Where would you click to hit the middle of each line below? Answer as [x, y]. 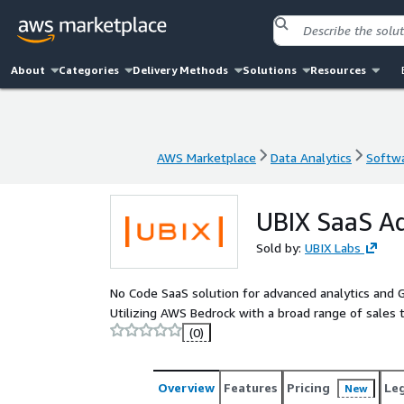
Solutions [269, 70]
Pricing [308, 387]
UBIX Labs [333, 248]
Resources [338, 70]
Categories [89, 70]
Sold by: [280, 248]
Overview [186, 387]
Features [251, 387]
